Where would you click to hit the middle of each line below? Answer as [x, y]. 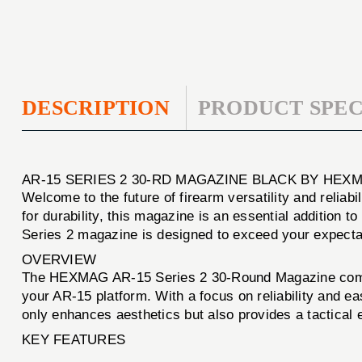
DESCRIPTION [96, 107]
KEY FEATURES [74, 339]
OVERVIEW [59, 259]
